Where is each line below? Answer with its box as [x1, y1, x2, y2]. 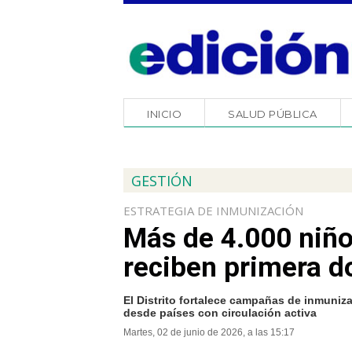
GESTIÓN [131, 171, 192, 190]
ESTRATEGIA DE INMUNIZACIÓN [123, 203, 303, 218]
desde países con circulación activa [123, 306, 317, 319]
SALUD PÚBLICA [228, 108, 317, 120]
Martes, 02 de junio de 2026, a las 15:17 [123, 327, 295, 338]
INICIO [147, 108, 181, 120]
